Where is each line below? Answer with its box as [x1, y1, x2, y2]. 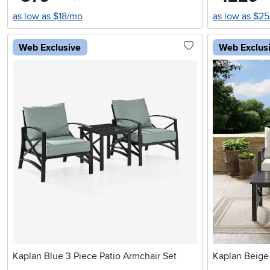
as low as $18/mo [13, 10, 83, 23]
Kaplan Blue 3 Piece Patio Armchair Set [13, 250, 177, 263]
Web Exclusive [19, 41, 81, 54]
